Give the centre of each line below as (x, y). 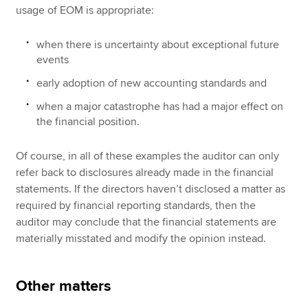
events (53, 59)
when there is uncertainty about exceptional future (158, 44)
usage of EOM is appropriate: (85, 11)
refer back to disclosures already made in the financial (145, 172)
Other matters (64, 286)
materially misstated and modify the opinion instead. (141, 238)
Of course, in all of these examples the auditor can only (148, 156)
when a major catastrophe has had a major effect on (160, 106)
